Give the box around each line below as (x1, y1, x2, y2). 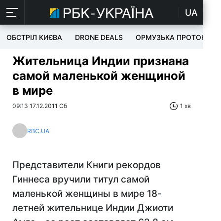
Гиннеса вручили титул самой (12, 174, 149, 185)
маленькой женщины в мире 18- (12, 188, 162, 199)
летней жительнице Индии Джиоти (12, 202, 173, 214)
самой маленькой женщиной (12, 69, 185, 83)
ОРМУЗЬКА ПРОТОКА (136, 33, 211, 41)
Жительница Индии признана (12, 54, 189, 68)
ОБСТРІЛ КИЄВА (6, 33, 62, 41)
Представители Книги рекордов (12, 159, 161, 171)
